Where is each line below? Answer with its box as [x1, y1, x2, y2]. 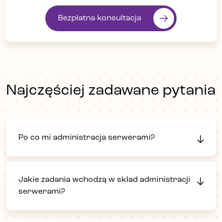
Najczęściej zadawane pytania [6, 83, 216, 99]
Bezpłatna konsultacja [57, 14, 141, 22]
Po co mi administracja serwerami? [18, 134, 155, 142]
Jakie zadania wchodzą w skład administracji [18, 175, 190, 184]
